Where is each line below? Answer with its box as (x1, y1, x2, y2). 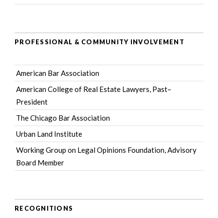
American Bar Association (16, 69, 99, 77)
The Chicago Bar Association (16, 113, 110, 122)
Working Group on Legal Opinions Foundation (16, 145, 164, 154)
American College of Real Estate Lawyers (16, 85, 149, 93)
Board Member (16, 158, 64, 167)
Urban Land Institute (16, 129, 82, 138)
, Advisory (164, 145, 197, 154)
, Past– (149, 85, 171, 93)
